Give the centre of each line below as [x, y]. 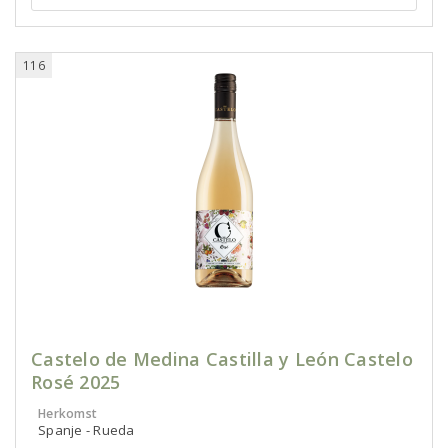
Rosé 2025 [76, 382]
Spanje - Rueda [86, 430]
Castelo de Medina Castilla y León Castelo [222, 359]
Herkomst [68, 413]
